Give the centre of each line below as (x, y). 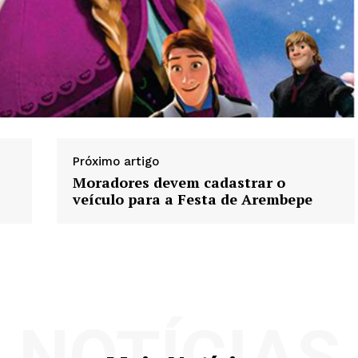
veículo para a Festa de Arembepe (192, 199)
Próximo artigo (115, 162)
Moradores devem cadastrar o (179, 183)
